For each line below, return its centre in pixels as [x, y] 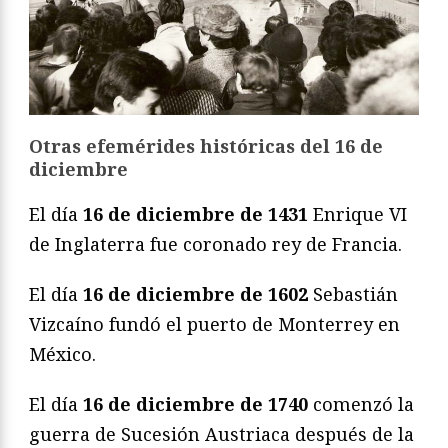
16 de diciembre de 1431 [195, 213]
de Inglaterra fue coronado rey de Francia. [215, 243]
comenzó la [361, 403]
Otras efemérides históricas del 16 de [206, 145]
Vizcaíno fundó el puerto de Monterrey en [214, 323]
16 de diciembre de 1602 [195, 293]
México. [62, 353]
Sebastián [353, 293]
